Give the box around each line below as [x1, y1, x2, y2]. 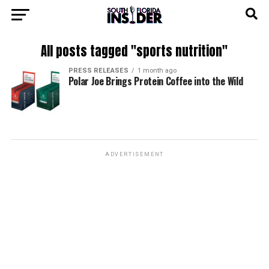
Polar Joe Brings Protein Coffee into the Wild [68, 74, 243, 88]
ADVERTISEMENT [104, 151, 165, 157]
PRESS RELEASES [68, 67, 128, 74]
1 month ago [137, 67, 177, 74]
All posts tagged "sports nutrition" [41, 42, 228, 61]
